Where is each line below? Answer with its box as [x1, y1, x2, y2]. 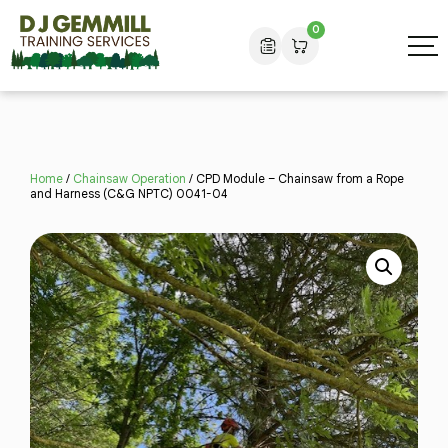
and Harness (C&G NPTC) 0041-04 [30, 186, 228, 202]
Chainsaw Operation [73, 171, 186, 187]
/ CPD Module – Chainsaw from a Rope [186, 171, 404, 187]
